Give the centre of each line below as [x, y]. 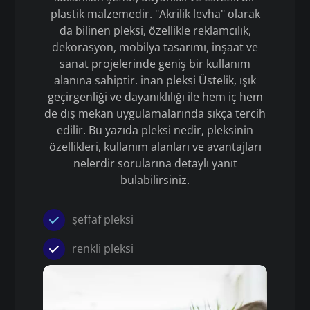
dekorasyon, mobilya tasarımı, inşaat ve [155, 47]
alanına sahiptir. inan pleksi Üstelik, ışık [155, 80]
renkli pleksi [103, 248]
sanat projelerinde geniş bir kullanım [155, 64]
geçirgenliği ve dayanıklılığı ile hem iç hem [155, 97]
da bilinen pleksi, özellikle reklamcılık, [155, 30]
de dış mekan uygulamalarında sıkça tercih [155, 113]
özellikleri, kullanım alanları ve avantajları [155, 147]
